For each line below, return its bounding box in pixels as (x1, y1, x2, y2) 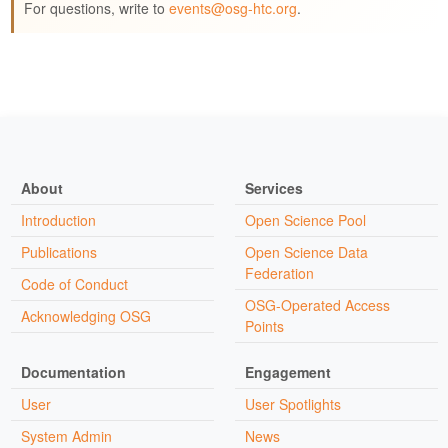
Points (244, 315, 284, 336)
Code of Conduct (20, 273, 128, 294)
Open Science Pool (244, 209, 366, 230)
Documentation (20, 361, 126, 382)
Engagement (244, 361, 331, 382)
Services (244, 177, 303, 198)
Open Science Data (244, 241, 368, 262)
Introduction (20, 209, 96, 230)
